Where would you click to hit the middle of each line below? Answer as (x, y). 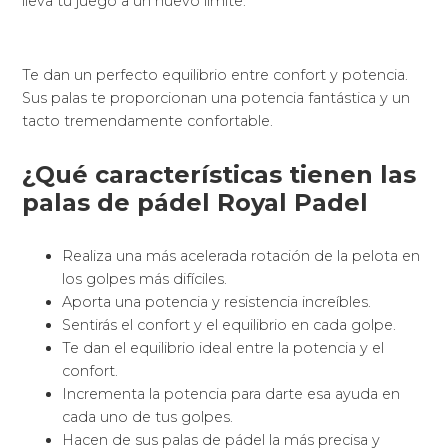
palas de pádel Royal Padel (195, 203)
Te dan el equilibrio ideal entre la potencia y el (223, 348)
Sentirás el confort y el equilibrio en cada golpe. (229, 325)
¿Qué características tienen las (219, 175)
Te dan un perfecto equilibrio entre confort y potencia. (215, 75)
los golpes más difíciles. (145, 279)
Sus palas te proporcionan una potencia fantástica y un (216, 98)
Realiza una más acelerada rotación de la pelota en (241, 256)
